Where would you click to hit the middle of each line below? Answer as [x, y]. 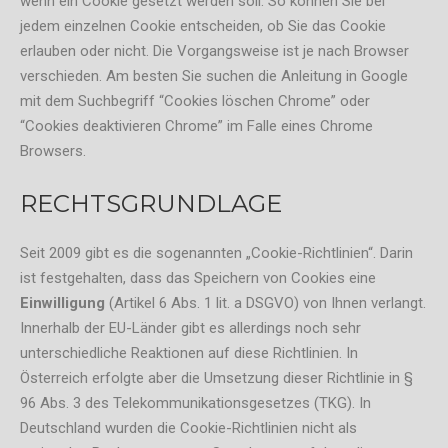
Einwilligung [62, 302]
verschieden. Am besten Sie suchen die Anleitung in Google [214, 76]
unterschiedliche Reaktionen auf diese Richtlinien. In [189, 352]
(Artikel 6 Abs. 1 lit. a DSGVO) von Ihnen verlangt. [265, 302]
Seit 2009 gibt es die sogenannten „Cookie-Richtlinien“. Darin [216, 252]
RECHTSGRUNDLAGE [151, 202]
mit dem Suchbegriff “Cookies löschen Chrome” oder [195, 101]
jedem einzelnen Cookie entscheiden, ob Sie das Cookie [203, 26]
